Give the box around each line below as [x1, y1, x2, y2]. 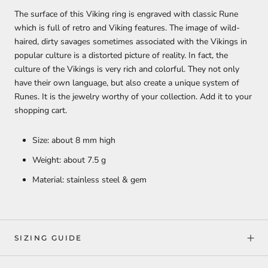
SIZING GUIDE [14, 233, 83, 243]
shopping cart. [14, 104, 67, 116]
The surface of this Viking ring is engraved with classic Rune [14, 8, 238, 20]
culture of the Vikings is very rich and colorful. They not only [14, 63, 239, 75]
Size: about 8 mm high [32, 135, 115, 147]
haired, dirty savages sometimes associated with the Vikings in [14, 35, 247, 47]
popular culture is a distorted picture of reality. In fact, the [14, 49, 228, 61]
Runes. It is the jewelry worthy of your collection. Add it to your [14, 90, 252, 102]
